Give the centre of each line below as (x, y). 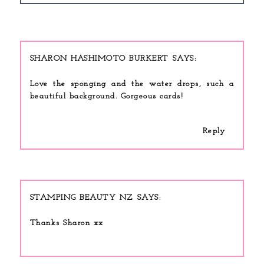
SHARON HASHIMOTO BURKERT (99, 59)
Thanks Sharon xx (67, 223)
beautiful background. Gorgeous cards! (107, 97)
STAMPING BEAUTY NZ (81, 198)
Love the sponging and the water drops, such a (132, 84)
